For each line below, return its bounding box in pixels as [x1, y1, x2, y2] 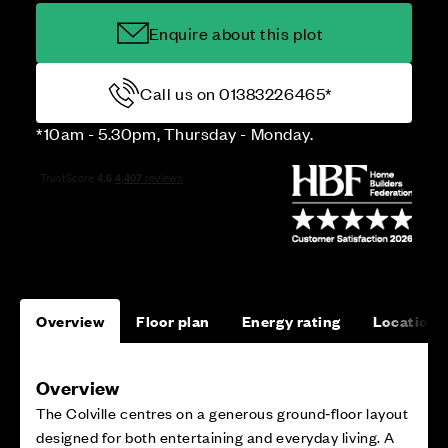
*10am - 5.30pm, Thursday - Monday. [36, 122, 314, 144]
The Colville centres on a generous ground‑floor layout [36, 402, 409, 423]
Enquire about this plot [148, 22, 324, 44]
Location [372, 310, 438, 331]
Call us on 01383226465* [140, 82, 332, 104]
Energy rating [241, 310, 341, 331]
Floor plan [136, 310, 210, 331]
